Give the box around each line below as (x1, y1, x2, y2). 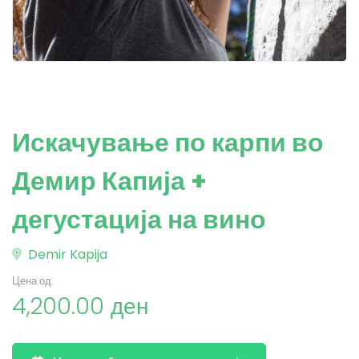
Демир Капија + (12, 163, 207, 199)
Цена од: (12, 274, 54, 288)
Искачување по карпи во (12, 124, 324, 160)
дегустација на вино (12, 201, 266, 237)
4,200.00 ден (12, 291, 148, 322)
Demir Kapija (25, 245, 107, 264)
